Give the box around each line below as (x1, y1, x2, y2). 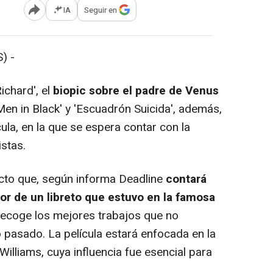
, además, (173, 101, 222, 118)
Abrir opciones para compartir (34, 9, 133, 19)
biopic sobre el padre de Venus (50, 82, 219, 100)
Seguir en (84, 4, 117, 16)
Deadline (119, 171, 163, 188)
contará (166, 171, 207, 188)
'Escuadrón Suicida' (71, 101, 173, 118)
